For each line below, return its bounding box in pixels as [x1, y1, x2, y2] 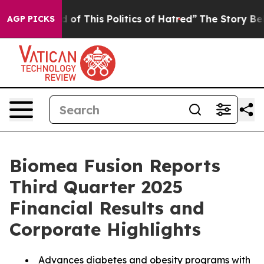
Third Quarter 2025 [9, 176, 183, 198]
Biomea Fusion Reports [9, 154, 220, 177]
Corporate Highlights [9, 218, 201, 240]
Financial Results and [9, 197, 204, 219]
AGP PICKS [7, 14, 55, 24]
